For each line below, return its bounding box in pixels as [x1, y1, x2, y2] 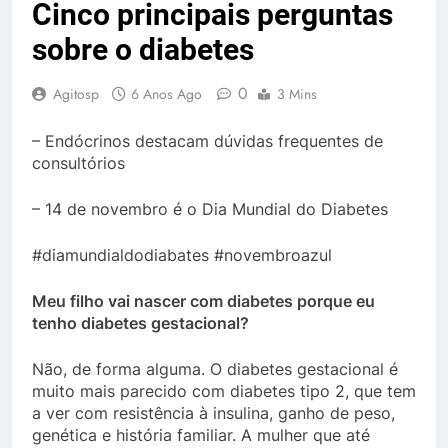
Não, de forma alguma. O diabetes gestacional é [32, 359, 398, 379]
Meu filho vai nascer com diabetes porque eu [32, 291, 375, 311]
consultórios [32, 153, 125, 173]
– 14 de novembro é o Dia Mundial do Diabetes [32, 199, 388, 219]
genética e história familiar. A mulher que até [32, 425, 370, 445]
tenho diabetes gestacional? [32, 313, 249, 333]
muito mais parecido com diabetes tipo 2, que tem [32, 381, 416, 401]
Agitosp [53, 84, 99, 104]
